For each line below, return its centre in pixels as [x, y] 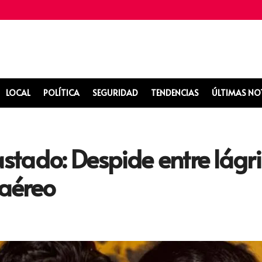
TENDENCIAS [175, 93]
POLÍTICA [61, 93]
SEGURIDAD [115, 93]
